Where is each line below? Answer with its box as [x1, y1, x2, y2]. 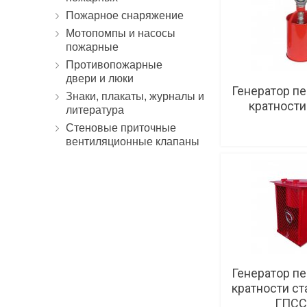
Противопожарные [66, 59, 162, 71]
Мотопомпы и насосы [66, 27, 175, 39]
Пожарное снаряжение [66, 10, 184, 21]
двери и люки [66, 73, 134, 84]
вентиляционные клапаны [66, 136, 199, 147]
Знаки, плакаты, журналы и [66, 90, 204, 102]
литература [66, 104, 124, 116]
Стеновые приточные [66, 122, 176, 134]
